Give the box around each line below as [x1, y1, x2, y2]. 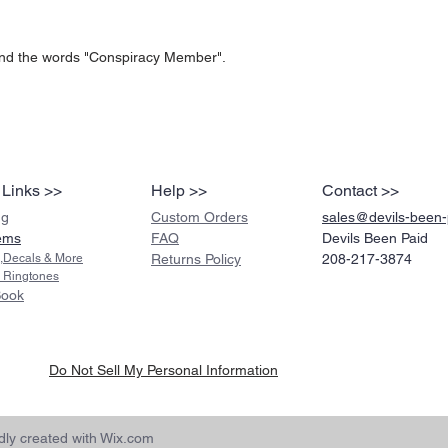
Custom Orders [151, 209, 248, 226]
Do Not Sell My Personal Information [49, 362, 278, 379]
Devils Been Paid [322, 230, 428, 247]
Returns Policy [151, 251, 241, 268]
